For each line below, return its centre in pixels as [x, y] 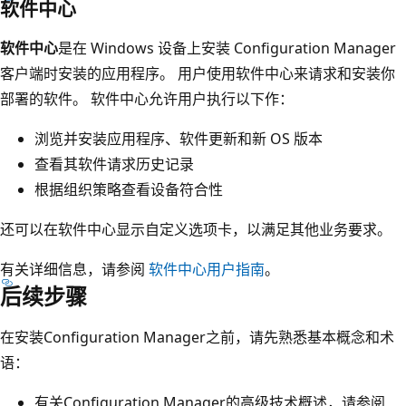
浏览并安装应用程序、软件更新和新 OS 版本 [179, 138]
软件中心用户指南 [207, 269]
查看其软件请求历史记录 [114, 164]
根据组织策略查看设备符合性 [129, 189]
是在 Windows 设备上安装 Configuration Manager [227, 48]
